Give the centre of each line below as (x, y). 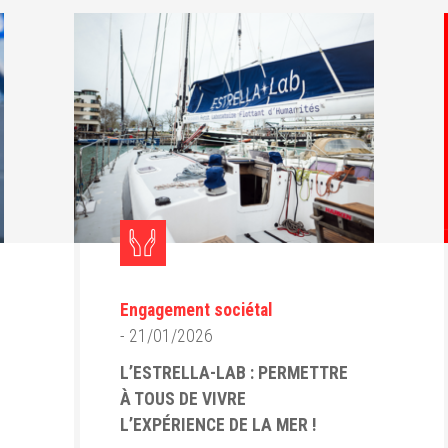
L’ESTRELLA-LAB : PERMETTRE (233, 373)
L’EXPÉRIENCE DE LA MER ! (218, 425)
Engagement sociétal (195, 310)
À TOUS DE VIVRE (182, 399)
